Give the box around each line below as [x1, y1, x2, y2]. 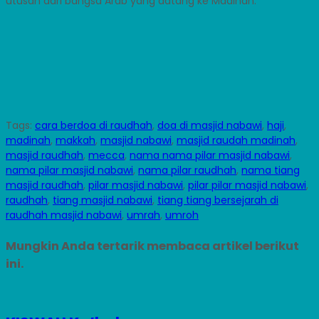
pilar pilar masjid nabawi [188, 178, 306, 193]
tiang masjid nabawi [53, 193, 152, 208]
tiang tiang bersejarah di [157, 193, 278, 208]
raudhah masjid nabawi [6, 208, 122, 223]
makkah [56, 133, 95, 148]
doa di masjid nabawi [157, 118, 262, 133]
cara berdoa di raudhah [35, 118, 152, 133]
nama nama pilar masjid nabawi [130, 148, 290, 163]
